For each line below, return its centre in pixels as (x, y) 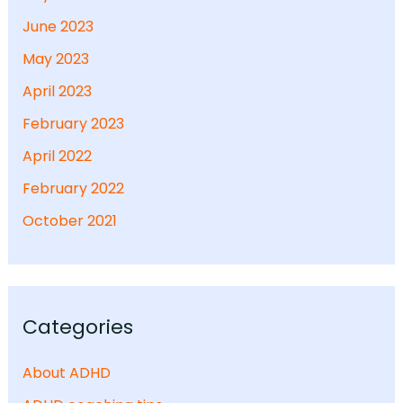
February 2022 (73, 188)
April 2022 (57, 156)
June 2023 (58, 26)
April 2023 (57, 91)
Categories (77, 327)
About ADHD (66, 372)
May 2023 (55, 58)
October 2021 (69, 220)
